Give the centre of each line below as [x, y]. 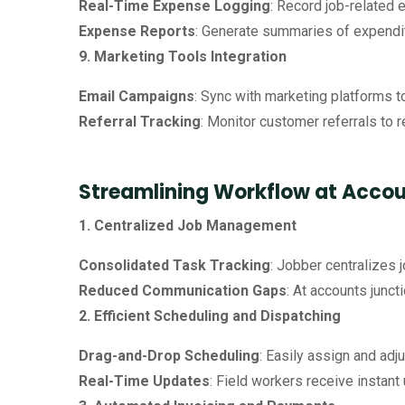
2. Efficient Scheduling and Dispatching [210, 316]
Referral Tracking [140, 122]
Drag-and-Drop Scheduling [169, 356]
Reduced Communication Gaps [183, 291]
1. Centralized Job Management [188, 226]
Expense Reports [137, 31]
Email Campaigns [137, 96]
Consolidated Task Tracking [174, 265]
